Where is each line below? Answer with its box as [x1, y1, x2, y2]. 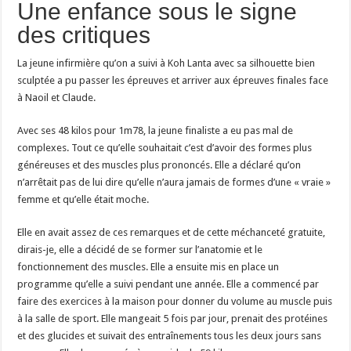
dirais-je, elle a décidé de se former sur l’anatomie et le [17, 244, 263, 256]
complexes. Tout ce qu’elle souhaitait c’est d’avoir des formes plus [17, 142, 313, 154]
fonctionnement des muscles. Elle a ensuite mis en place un [17, 261, 280, 273]
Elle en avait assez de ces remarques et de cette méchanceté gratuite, [17, 226, 326, 239]
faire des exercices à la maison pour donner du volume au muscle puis [17, 295, 333, 308]
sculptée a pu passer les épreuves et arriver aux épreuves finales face [17, 74, 329, 87]
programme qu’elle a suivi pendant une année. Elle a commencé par [17, 278, 320, 291]
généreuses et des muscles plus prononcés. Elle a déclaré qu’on [17, 159, 302, 172]
